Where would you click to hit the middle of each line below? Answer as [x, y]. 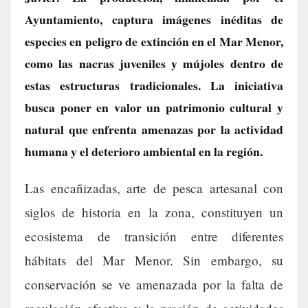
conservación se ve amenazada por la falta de [154, 285]
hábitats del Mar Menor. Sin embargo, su [154, 261]
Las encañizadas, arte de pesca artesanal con [154, 188]
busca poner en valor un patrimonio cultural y [154, 107]
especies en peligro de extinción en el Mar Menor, [154, 41]
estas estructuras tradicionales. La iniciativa [154, 85]
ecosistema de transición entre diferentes [154, 236]
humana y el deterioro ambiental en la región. [144, 151]
